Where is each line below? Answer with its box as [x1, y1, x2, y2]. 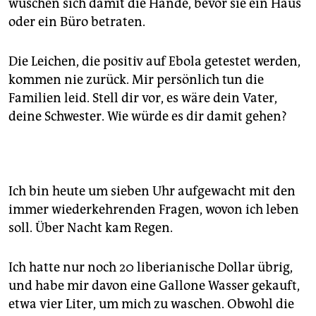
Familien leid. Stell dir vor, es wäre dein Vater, [8, 90, 277, 107]
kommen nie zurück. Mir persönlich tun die [8, 72, 264, 88]
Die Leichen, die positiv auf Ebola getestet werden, [8, 54, 300, 70]
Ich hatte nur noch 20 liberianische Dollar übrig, [8, 260, 293, 276]
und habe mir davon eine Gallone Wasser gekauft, [8, 278, 300, 294]
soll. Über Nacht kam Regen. [8, 220, 173, 236]
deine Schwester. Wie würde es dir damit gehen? [8, 109, 287, 125]
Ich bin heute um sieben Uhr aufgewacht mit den [8, 183, 296, 200]
